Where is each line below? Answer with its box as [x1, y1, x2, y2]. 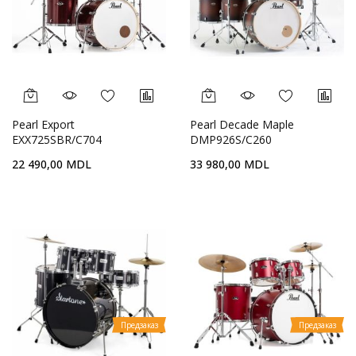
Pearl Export [12, 117, 75, 132]
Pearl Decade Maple [190, 117, 294, 132]
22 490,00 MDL [12, 157, 91, 172]
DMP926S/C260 [190, 132, 272, 147]
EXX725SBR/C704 [12, 132, 102, 147]
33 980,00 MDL [190, 157, 269, 172]
